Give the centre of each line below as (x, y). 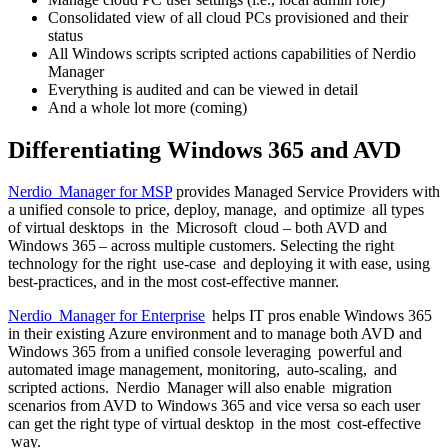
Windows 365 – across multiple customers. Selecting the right (201, 246)
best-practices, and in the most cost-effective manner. (173, 282)
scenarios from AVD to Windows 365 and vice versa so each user (214, 406)
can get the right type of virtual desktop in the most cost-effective (214, 424)
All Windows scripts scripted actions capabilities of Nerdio (232, 53)
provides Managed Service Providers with (306, 192)
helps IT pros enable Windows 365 (318, 316)
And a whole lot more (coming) (147, 107)
